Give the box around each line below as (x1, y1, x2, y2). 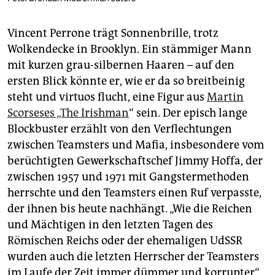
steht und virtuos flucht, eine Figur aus (7, 90, 207, 104)
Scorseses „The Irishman (7, 106, 129, 120)
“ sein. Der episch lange (129, 106, 247, 120)
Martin (207, 90, 244, 104)
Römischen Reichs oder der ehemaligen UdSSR (7, 233, 242, 247)
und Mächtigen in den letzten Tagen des (7, 217, 213, 231)
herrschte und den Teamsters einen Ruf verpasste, (7, 185, 261, 199)
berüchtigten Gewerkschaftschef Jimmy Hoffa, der (7, 153, 263, 168)
